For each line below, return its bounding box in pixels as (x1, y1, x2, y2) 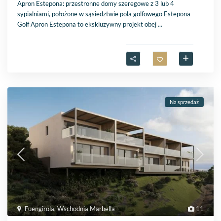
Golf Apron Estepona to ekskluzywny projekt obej (17, 20, 158, 29)
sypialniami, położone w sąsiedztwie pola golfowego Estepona (17, 10, 191, 18)
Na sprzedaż (169, 99, 199, 106)
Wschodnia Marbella (57, 205, 115, 213)
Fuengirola (25, 205, 55, 213)
